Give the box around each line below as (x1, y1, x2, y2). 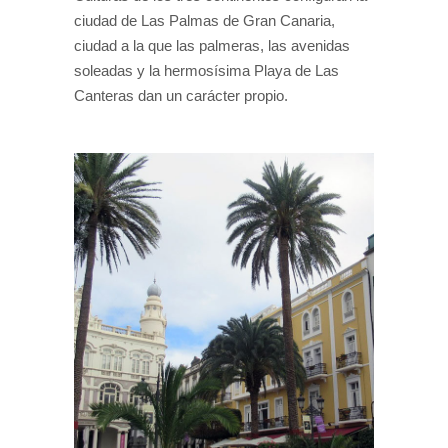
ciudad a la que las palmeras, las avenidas (74, 36, 350, 54)
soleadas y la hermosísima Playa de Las (74, 61, 339, 79)
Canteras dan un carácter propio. (74, 86, 288, 104)
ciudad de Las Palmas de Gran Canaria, (74, 11, 335, 29)
